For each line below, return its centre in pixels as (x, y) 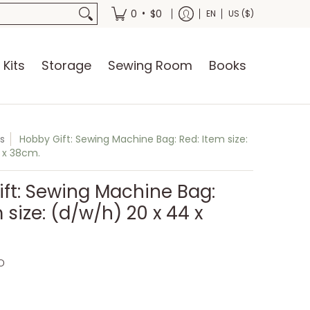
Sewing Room (150, 65)
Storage (66, 65)
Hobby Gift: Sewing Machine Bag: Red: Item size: (134, 139)
